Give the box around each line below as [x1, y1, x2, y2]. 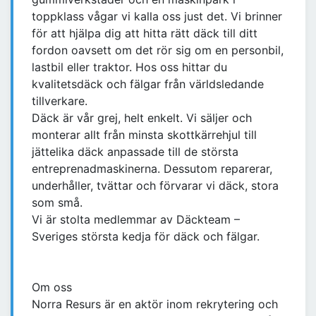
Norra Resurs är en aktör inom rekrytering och [32, 297, 278, 312]
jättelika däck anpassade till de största [32, 145, 238, 159]
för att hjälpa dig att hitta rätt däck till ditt [32, 26, 257, 41]
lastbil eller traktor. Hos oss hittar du [32, 60, 227, 75]
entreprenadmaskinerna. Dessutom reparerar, [32, 162, 272, 176]
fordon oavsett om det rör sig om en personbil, [32, 43, 284, 58]
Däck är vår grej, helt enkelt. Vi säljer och [32, 111, 252, 126]
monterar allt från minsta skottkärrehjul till [32, 128, 257, 142]
